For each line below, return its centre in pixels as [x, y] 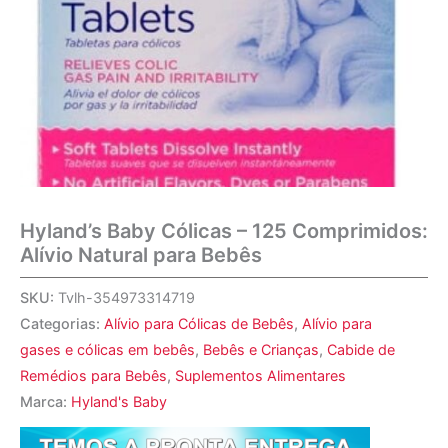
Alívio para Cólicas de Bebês [199, 324]
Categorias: [62, 324]
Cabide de [361, 350]
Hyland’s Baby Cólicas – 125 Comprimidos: [224, 231]
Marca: [45, 402]
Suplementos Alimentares [260, 376]
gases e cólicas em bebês [107, 350]
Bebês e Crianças [261, 350]
